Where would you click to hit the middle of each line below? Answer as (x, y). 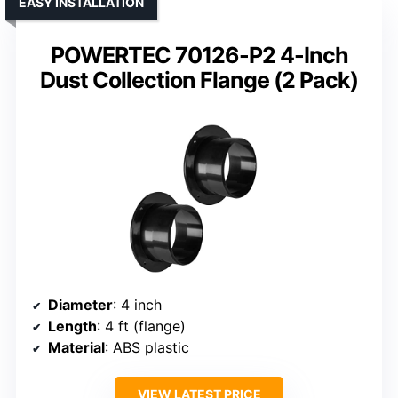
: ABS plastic (147, 348)
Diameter (80, 305)
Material (76, 348)
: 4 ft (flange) (141, 326)
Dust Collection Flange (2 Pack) (199, 80)
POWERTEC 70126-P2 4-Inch (199, 56)
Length (72, 326)
